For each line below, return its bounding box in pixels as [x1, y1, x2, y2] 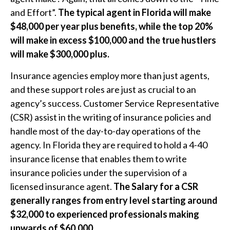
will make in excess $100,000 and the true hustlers [10, 34, 216, 46]
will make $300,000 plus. [10, 48, 109, 60]
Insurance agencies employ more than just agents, [10, 70, 209, 81]
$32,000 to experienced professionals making [10, 208, 199, 220]
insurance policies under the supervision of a [10, 167, 187, 178]
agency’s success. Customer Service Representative [10, 98, 219, 109]
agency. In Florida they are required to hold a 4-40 [10, 139, 207, 150]
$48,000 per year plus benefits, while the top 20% [10, 21, 213, 32]
